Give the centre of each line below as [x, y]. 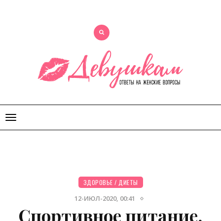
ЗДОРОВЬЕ [98, 182]
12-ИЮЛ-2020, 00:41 [105, 198]
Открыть [26, 118]
